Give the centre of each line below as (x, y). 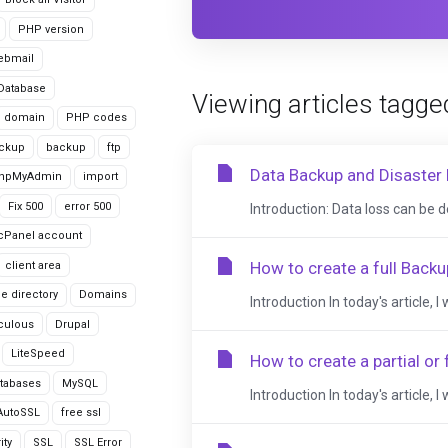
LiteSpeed (38, 353)
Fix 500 (25, 206)
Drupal (72, 324)
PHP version (51, 29)
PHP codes (96, 117)
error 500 (87, 206)
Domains (103, 294)
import (100, 176)
